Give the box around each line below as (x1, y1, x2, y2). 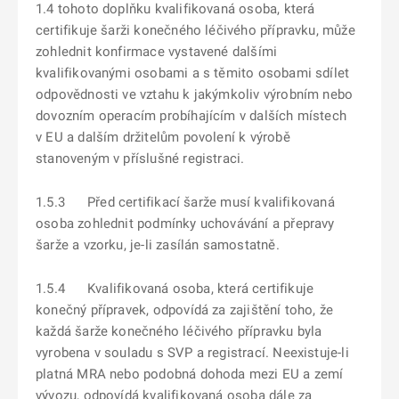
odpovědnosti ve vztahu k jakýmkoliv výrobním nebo (36, 86, 354, 102)
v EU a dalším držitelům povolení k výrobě (36, 129, 290, 145)
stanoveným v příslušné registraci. (36, 151, 245, 167)
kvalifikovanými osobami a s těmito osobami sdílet (36, 65, 350, 81)
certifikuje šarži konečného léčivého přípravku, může (36, 22, 355, 38)
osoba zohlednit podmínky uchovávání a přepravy (36, 216, 335, 232)
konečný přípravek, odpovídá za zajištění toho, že (36, 302, 334, 318)
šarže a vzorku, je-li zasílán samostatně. (36, 237, 280, 253)
